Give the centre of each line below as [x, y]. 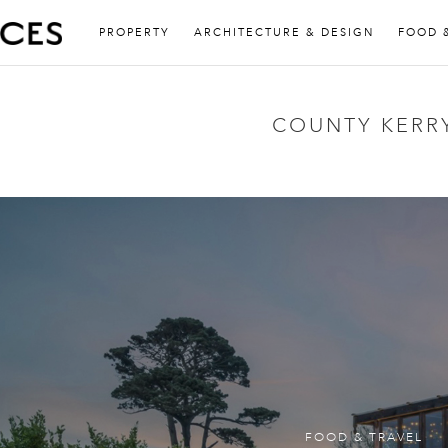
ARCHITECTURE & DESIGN [284, 32]
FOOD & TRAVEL [364, 437]
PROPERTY [134, 32]
